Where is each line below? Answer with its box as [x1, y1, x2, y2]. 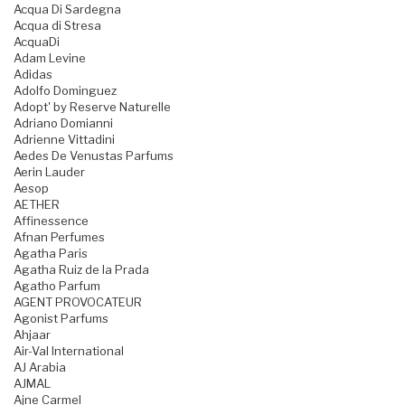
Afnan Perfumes [14, 230, 105, 245]
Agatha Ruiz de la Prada [14, 262, 149, 278]
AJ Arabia [14, 360, 66, 375]
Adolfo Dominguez [14, 83, 117, 99]
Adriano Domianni [14, 116, 113, 131]
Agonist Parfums [14, 311, 108, 326]
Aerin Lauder [14, 165, 85, 180]
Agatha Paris [14, 246, 88, 261]
